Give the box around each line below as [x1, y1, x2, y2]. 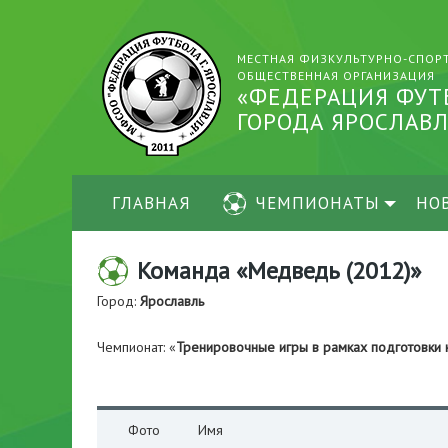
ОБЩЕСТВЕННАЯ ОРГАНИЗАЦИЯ [237, 68, 435, 83]
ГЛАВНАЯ [112, 192, 191, 214]
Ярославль [140, 292, 204, 310]
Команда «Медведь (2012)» [137, 255, 421, 286]
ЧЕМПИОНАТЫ [255, 192, 380, 214]
